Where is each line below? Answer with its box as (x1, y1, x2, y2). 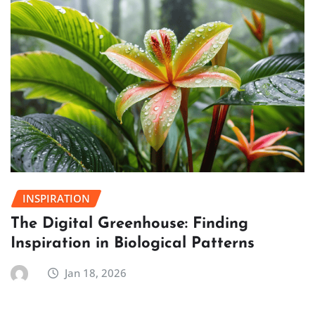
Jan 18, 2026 (65, 265, 127, 280)
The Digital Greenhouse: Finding (11, 215, 248, 232)
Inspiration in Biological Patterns (11, 235, 255, 252)
